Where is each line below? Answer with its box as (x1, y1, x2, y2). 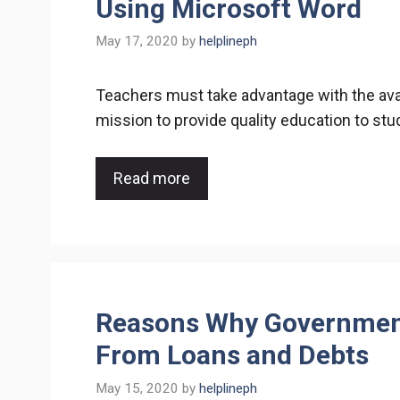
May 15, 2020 (96, 379, 179, 396)
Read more (113, 169, 190, 188)
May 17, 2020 (96, 33, 179, 50)
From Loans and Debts (96, 339, 369, 371)
